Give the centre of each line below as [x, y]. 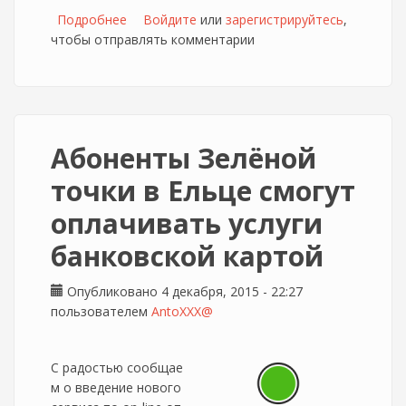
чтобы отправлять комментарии [153, 39]
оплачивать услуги [187, 223]
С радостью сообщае [117, 367]
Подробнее [92, 19]
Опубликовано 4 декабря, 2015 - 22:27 [183, 291]
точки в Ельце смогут [203, 191]
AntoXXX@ [182, 311]
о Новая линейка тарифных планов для [248, 19]
